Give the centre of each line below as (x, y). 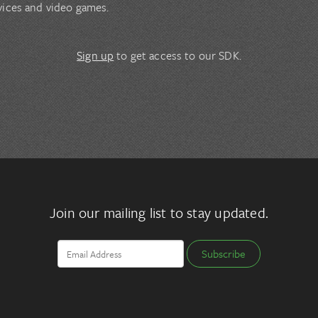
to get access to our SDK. (179, 56)
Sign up (95, 56)
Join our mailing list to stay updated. (159, 213)
